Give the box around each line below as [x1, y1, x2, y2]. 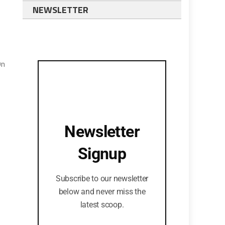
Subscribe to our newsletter [55, 174, 149, 183]
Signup [77, 144, 127, 163]
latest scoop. [80, 200, 124, 209]
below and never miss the [58, 187, 146, 196]
